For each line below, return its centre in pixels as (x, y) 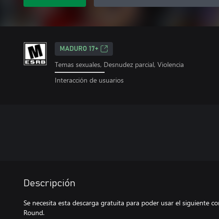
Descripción (49, 183)
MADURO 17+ (79, 49)
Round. (34, 212)
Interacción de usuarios (89, 80)
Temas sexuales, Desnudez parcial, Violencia (119, 64)
